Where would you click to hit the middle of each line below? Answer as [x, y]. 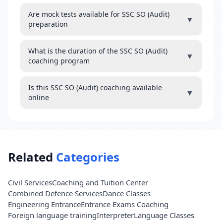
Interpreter [115, 215]
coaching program [59, 61]
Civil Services [30, 182]
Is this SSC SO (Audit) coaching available [95, 87]
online [39, 97]
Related [32, 157]
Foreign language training [52, 215]
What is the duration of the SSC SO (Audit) [98, 51]
